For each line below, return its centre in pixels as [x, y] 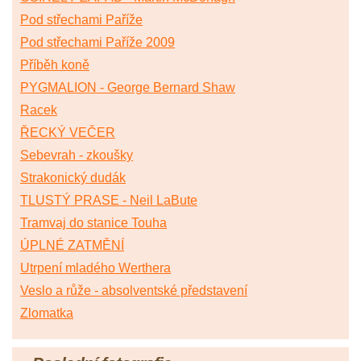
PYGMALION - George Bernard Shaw [128, 88]
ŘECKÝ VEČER [68, 133]
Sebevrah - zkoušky [77, 156]
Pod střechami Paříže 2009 [98, 43]
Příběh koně [55, 65]
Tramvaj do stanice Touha [93, 223]
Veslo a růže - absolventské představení [134, 291]
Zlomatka [47, 313]
